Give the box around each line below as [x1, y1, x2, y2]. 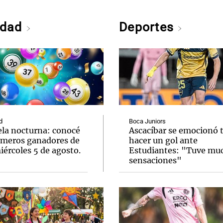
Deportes [119, 20, 178, 34]
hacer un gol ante [129, 135, 198, 145]
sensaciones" [129, 155, 182, 165]
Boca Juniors [129, 117, 166, 125]
